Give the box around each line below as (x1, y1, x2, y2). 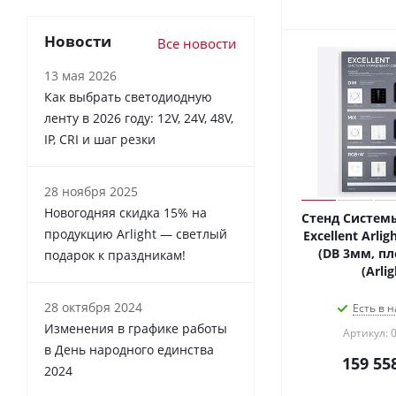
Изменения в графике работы (44, 319, 227, 337)
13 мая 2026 (44, 66, 117, 84)
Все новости (157, 34, 237, 52)
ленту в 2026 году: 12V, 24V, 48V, (44, 109, 233, 126)
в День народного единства (44, 340, 214, 358)
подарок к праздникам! (44, 246, 186, 263)
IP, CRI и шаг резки (44, 130, 156, 148)
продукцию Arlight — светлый (44, 225, 227, 242)
